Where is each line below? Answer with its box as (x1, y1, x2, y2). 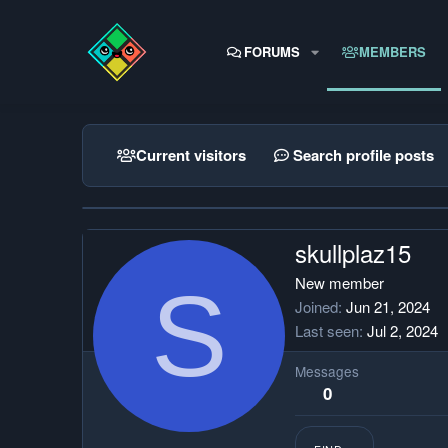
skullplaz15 (295, 235, 411, 271)
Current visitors (136, 144, 246, 166)
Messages (295, 361, 359, 382)
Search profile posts (293, 144, 434, 166)
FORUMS (244, 41, 300, 61)
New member (295, 272, 384, 294)
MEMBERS (359, 41, 427, 61)
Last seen (295, 320, 359, 342)
